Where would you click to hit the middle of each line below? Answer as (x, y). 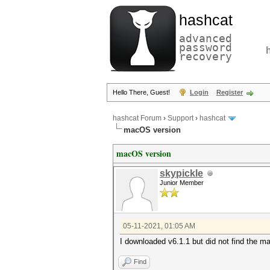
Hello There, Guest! (142, 92)
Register (230, 92)
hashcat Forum (137, 118)
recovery (206, 56)
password (206, 47)
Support (181, 118)
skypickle (181, 173)
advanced (206, 38)
